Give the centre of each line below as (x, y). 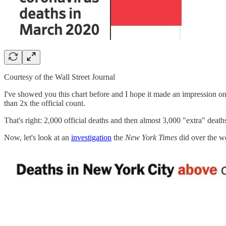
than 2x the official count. (45, 103)
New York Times (151, 138)
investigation (91, 138)
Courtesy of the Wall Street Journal (60, 77)
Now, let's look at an (38, 138)
